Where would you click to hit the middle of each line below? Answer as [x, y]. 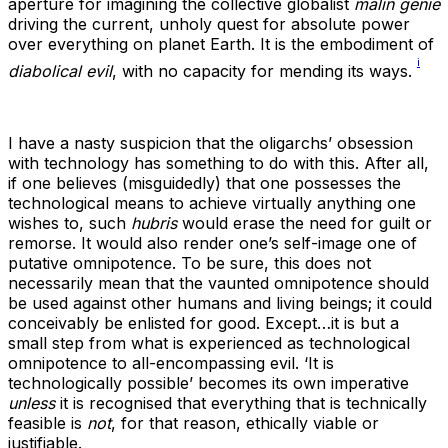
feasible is [47, 423]
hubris [154, 223]
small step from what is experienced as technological [209, 343]
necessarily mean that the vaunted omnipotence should [218, 283]
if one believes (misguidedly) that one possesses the [204, 183]
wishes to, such [69, 223]
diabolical [44, 71]
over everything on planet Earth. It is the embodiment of [221, 44]
